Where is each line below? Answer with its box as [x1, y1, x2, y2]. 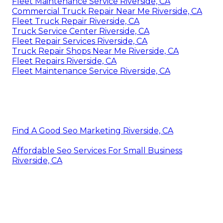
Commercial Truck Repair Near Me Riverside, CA [12, 6, 202, 16]
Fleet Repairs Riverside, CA [12, 56, 116, 66]
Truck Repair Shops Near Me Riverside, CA [12, 46, 179, 56]
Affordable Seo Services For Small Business [12, 145, 182, 155]
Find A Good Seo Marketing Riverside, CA [12, 125, 173, 135]
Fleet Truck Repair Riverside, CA [12, 16, 139, 26]
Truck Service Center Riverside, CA [12, 26, 149, 36]
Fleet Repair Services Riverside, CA [12, 36, 147, 46]
